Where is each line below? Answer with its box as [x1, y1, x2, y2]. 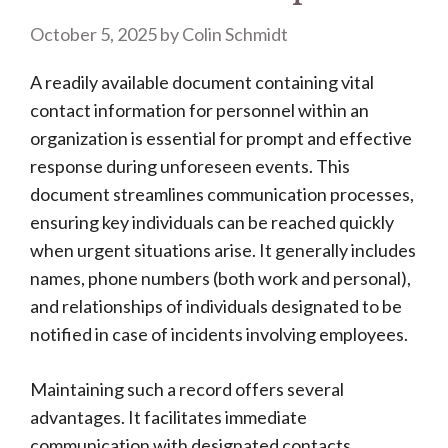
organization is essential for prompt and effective [30, 127, 412, 149]
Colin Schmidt [182, 23, 288, 45]
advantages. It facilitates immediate [30, 406, 307, 428]
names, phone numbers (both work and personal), [30, 267, 411, 289]
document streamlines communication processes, [30, 183, 414, 205]
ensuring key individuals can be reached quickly [30, 211, 394, 233]
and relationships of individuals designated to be [30, 295, 402, 317]
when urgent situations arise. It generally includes [30, 239, 416, 261]
